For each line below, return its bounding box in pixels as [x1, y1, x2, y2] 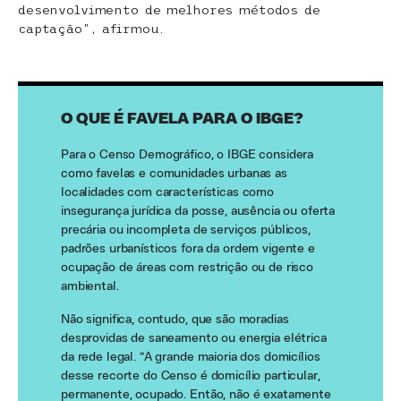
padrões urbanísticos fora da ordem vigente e [61, 243, 315, 256]
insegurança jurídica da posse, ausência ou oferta [61, 205, 336, 218]
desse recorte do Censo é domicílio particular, [61, 370, 320, 383]
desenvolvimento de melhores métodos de [18, 3, 320, 18]
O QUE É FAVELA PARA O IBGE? [61, 111, 303, 128]
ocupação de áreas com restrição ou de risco [61, 261, 313, 275]
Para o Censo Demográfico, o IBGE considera [61, 149, 314, 162]
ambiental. [61, 280, 119, 294]
